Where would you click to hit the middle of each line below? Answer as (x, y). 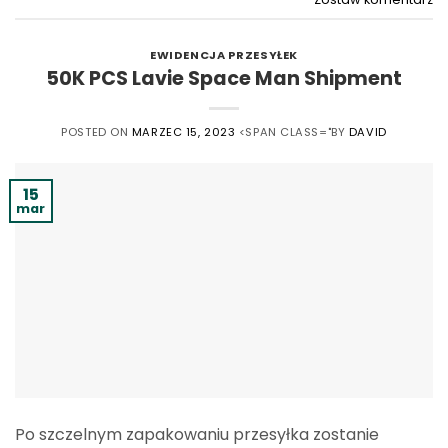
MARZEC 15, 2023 (183, 131)
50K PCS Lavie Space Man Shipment (224, 78)
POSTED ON (96, 131)
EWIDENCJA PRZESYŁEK (224, 55)
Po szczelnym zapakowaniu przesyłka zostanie (197, 434)
